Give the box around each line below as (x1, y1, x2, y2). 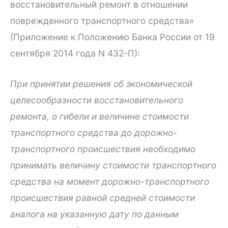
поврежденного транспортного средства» (10, 15, 194, 26)
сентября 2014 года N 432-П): (10, 48, 140, 59)
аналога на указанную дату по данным (10, 209, 179, 220)
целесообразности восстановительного (10, 95, 183, 106)
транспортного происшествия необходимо (10, 144, 195, 155)
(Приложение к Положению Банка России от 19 (10, 32, 215, 43)
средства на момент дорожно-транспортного (10, 176, 209, 187)
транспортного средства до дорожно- (10, 127, 177, 138)
